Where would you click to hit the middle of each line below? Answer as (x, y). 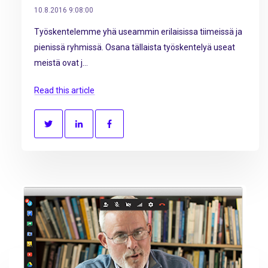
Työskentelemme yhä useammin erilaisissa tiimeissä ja (138, 32)
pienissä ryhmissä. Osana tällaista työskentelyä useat (135, 48)
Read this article (64, 90)
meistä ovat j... (61, 63)
